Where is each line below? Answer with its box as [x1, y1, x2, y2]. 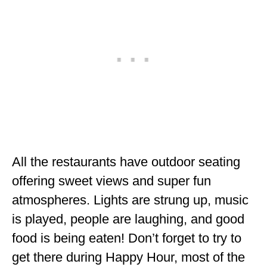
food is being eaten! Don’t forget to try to [12, 231, 241, 246]
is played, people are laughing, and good [12, 212, 244, 227]
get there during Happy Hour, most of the [12, 250, 245, 265]
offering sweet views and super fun [12, 173, 211, 189]
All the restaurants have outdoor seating [12, 154, 240, 170]
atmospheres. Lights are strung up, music [12, 193, 249, 208]
